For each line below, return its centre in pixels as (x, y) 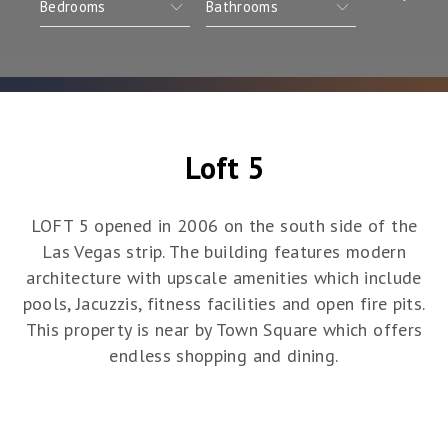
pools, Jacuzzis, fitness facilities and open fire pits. (224, 304)
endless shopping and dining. (224, 356)
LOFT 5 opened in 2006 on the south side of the (224, 226)
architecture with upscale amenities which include (224, 278)
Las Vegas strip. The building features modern (224, 252)
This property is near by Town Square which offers (224, 330)
